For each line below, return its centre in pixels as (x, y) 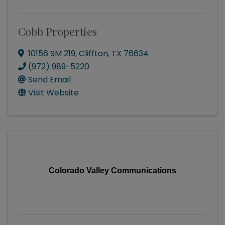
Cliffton (93, 54)
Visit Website (53, 93)
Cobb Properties (58, 31)
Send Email (49, 80)
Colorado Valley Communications (113, 171)
